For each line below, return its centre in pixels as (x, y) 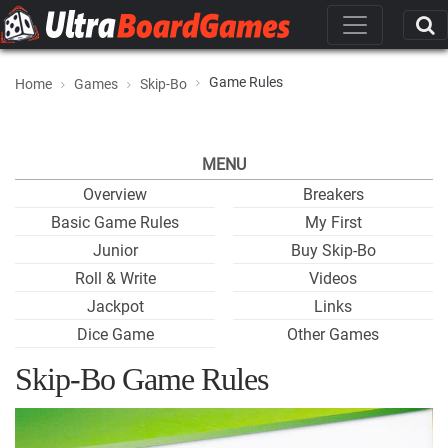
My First (333, 222)
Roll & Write (115, 278)
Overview (115, 194)
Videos (333, 278)
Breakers (333, 194)
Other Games (333, 334)
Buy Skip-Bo (333, 250)
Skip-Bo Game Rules (141, 379)
